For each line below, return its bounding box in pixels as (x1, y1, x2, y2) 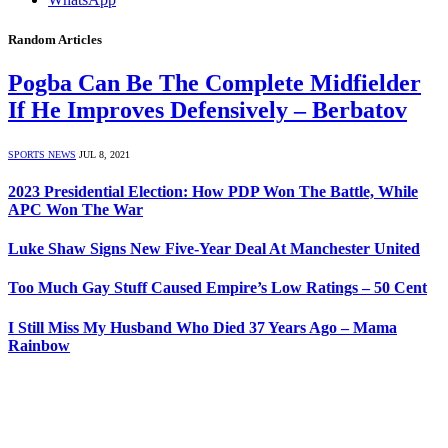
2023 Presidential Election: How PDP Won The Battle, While (8, 182, 418, 200)
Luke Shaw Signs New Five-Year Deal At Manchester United (8, 240, 420, 258)
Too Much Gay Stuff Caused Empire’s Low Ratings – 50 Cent (8, 279, 427, 297)
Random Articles (8, 31, 102, 47)
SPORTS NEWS (8, 148, 76, 160)
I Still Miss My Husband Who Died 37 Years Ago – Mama (8, 318, 397, 336)
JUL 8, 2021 (79, 148, 130, 160)
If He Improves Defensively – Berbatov (8, 96, 407, 123)
